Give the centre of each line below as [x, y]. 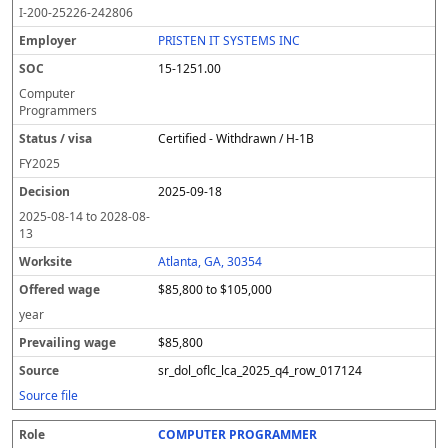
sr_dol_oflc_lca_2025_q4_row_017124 [260, 370]
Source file [48, 395]
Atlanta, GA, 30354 [210, 261]
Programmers [58, 110]
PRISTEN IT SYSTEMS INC [229, 40]
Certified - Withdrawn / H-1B [236, 138]
